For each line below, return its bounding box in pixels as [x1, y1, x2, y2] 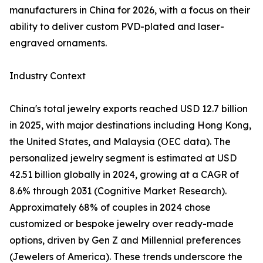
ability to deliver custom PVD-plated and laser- [9, 21, 224, 33]
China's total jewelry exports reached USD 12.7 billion [9, 103, 248, 115]
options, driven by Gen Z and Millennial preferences [9, 234, 241, 247]
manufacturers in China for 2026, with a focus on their [9, 4, 250, 16]
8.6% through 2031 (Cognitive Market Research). [9, 185, 227, 197]
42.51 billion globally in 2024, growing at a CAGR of [9, 168, 239, 181]
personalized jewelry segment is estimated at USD [9, 152, 237, 164]
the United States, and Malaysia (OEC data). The [9, 136, 231, 148]
